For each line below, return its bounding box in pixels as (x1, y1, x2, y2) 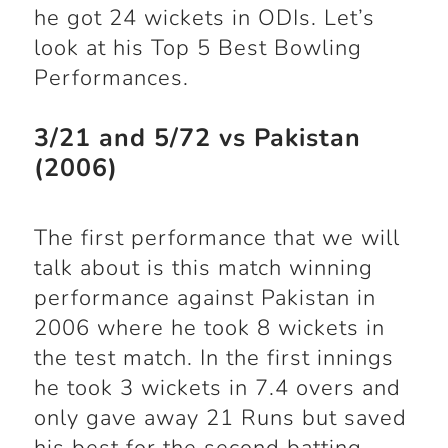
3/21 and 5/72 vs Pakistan (33, 121, 361, 156)
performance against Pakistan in (33, 283, 376, 314)
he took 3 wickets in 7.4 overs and (33, 373, 401, 404)
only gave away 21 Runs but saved (33, 403, 407, 434)
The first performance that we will (33, 223, 400, 254)
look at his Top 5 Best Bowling (33, 33, 362, 64)
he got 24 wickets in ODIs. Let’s (33, 3, 375, 34)
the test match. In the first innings (33, 343, 394, 374)
